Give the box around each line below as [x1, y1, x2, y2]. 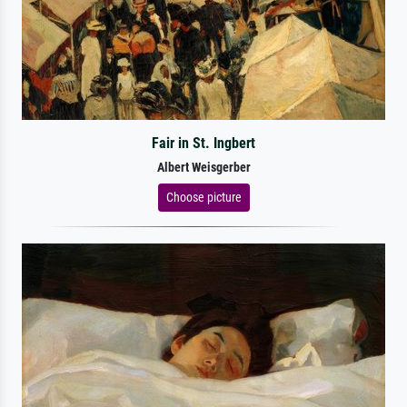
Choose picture [165, 189, 242, 204]
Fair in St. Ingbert [151, 134, 255, 152]
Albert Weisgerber [156, 159, 251, 175]
